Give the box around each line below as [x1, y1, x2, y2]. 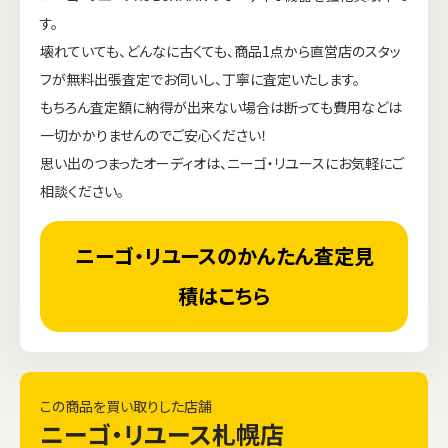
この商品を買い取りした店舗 [40, 395, 212, 416]
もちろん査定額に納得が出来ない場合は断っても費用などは [40, 96, 402, 117]
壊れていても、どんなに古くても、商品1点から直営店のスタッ [40, 40, 401, 61]
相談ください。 [40, 180, 124, 201]
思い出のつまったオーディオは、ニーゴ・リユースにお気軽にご [40, 152, 404, 173]
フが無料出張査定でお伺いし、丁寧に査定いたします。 [40, 68, 360, 89]
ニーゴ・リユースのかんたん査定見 [74, 241, 374, 271]
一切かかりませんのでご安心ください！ [40, 124, 268, 145]
